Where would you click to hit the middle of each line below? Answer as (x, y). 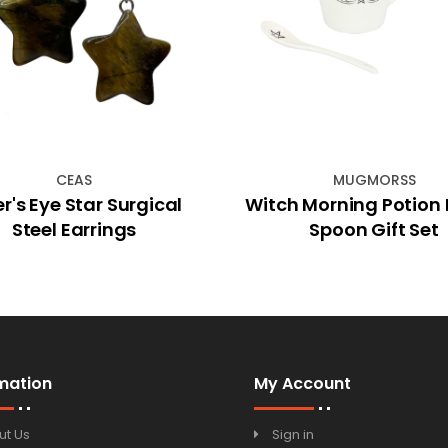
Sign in (293, 435)
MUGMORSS (374, 180)
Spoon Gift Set (374, 230)
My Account (302, 384)
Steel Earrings (74, 230)
